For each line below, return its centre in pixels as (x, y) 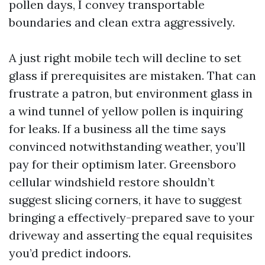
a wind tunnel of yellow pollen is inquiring (126, 111)
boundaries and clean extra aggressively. (122, 22)
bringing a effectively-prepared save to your (132, 217)
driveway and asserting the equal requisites (131, 235)
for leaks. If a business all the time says (117, 129)
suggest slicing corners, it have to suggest (125, 200)
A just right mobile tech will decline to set (125, 58)
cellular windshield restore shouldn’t (112, 182)
